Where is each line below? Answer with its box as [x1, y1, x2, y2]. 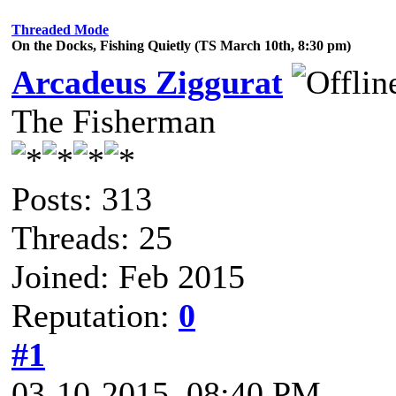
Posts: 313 [11, 180, 152, 217]
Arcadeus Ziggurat [11, 64, 283, 101]
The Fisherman [11, 103, 216, 140]
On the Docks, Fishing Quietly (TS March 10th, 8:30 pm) [11, 38, 351, 53]
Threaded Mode [11, 22, 109, 37]
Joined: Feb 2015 [11, 258, 245, 295]
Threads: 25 [11, 219, 172, 256]
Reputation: [11, 297, 179, 334]
